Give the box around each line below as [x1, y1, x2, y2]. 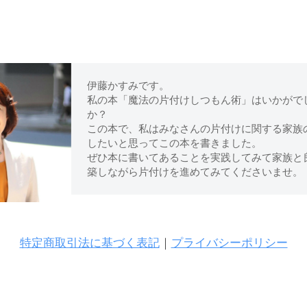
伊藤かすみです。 [86, 79, 169, 92]
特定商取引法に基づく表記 [19, 236, 160, 250]
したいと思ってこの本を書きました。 [86, 136, 262, 149]
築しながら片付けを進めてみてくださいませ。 [86, 165, 303, 178]
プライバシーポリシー [171, 236, 288, 250]
